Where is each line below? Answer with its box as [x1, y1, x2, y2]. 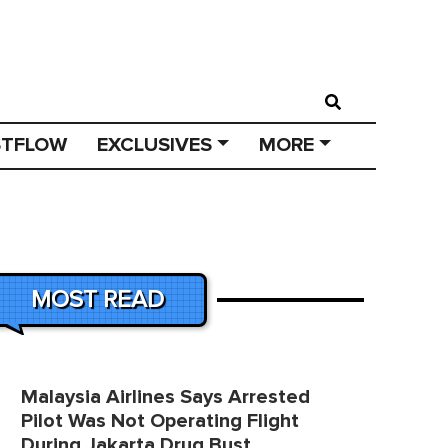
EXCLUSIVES [96, 133, 212, 157]
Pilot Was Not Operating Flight [20, 409, 299, 433]
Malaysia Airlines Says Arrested [20, 385, 310, 409]
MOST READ [31, 288, 164, 312]
